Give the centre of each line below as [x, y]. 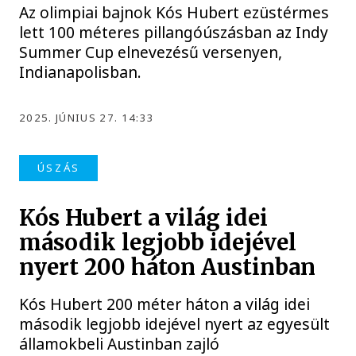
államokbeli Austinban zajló [120, 343]
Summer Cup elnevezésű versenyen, [151, 52]
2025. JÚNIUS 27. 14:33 [87, 118]
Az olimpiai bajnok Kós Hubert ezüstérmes [174, 13]
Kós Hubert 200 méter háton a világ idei [165, 304]
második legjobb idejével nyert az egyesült [175, 323]
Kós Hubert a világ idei [144, 218]
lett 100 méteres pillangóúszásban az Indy [174, 33]
